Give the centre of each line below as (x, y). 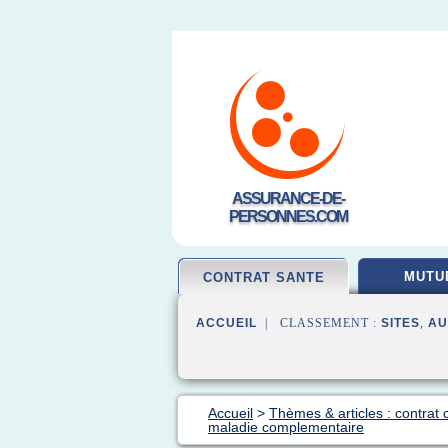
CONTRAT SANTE (264, 277)
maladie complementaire (286, 427)
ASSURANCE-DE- (288, 198)
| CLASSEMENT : (319, 323)
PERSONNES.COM (288, 216)
